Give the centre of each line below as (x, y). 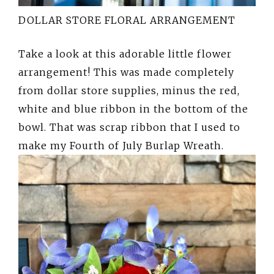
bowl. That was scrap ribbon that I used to (129, 128)
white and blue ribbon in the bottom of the (133, 109)
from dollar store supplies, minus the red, (129, 91)
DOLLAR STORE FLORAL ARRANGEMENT (127, 20)
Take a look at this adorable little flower (125, 54)
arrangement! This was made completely (126, 72)
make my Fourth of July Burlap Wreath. (121, 146)
